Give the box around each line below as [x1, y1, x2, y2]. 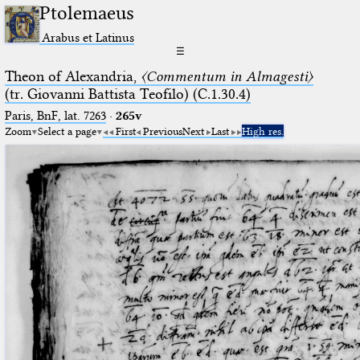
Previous [142, 124, 182, 137]
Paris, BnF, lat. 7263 [4, 108, 106, 123]
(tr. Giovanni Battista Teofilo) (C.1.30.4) [4, 84, 251, 103]
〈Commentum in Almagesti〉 [140, 67, 313, 85]
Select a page [37, 124, 96, 137]
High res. [241, 124, 284, 137]
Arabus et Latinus [42, 29, 135, 45]
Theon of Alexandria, [4, 67, 141, 85]
